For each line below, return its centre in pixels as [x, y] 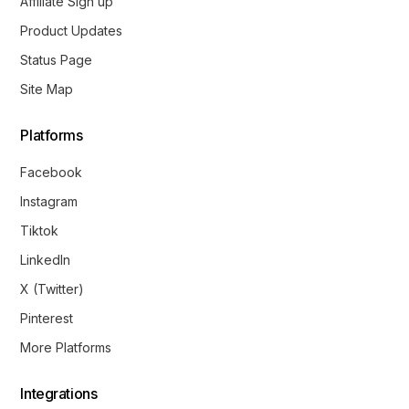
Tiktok [40, 231]
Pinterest [47, 319]
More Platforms [66, 348]
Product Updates [72, 31]
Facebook [52, 173]
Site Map [47, 89]
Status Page [57, 60]
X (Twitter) [52, 289]
